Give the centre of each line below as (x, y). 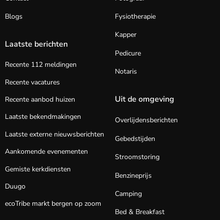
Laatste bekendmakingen (43, 117)
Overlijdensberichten (146, 120)
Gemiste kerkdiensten (38, 169)
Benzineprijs (133, 175)
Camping (128, 194)
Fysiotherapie (135, 16)
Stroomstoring (137, 157)
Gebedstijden (135, 138)
